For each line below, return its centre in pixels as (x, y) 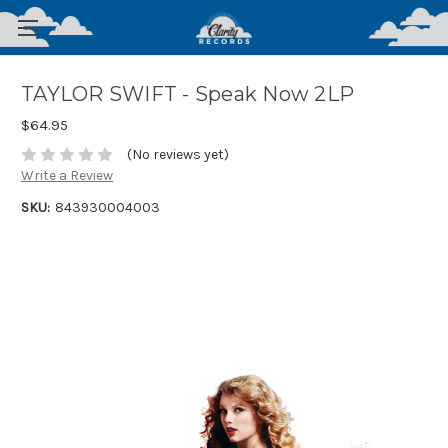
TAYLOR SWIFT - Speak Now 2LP (187, 94)
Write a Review (67, 176)
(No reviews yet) (177, 155)
